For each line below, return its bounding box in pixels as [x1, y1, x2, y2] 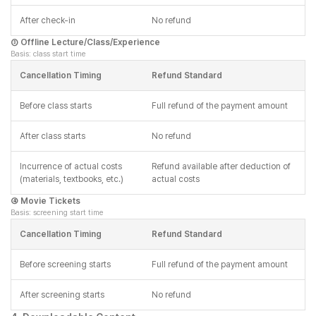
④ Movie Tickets [11, 196, 80, 206]
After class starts [20, 131, 85, 141]
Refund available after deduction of [152, 162, 291, 171]
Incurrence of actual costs [20, 162, 122, 171]
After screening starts [20, 290, 104, 300]
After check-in [20, 16, 75, 25]
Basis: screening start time [11, 208, 104, 217]
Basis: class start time [11, 49, 86, 59]
